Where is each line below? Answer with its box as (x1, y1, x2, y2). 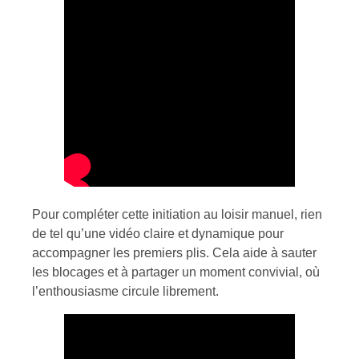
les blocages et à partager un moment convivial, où (32, 264, 320, 279)
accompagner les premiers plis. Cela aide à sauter (32, 245, 317, 260)
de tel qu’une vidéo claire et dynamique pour (32, 226, 284, 240)
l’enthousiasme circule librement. (32, 284, 219, 298)
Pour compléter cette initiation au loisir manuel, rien (32, 207, 322, 221)
